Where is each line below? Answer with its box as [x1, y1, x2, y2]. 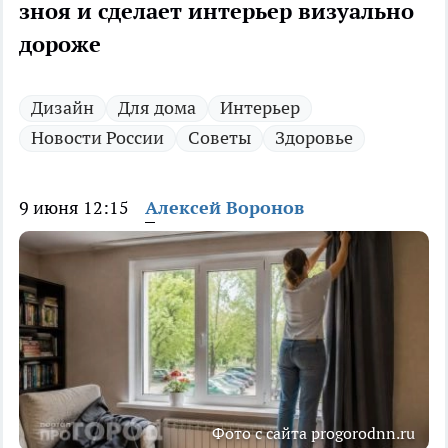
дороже [19, 30, 101, 59]
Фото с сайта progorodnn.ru [212, 423, 415, 444]
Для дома [118, 96, 196, 120]
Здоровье [275, 126, 353, 150]
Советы [188, 126, 251, 150]
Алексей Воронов [145, 196, 304, 220]
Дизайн [31, 96, 94, 120]
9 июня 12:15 [19, 196, 129, 220]
